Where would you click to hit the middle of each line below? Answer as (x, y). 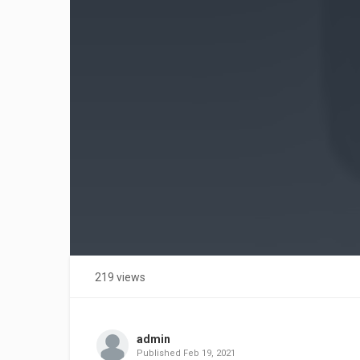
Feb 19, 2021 (209, 353)
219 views (120, 277)
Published (160, 353)
